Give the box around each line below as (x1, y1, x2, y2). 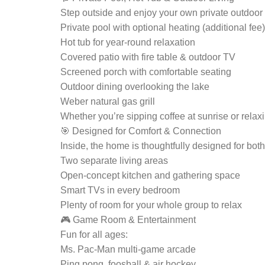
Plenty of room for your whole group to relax (60, 200, 242, 210)
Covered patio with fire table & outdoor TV (60, 52, 235, 62)
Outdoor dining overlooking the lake (60, 82, 209, 92)
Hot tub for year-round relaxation (60, 37, 195, 47)
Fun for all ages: (60, 230, 128, 240)
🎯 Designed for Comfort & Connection (60, 126, 221, 136)
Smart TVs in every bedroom (60, 185, 180, 195)
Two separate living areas (60, 156, 168, 166)
